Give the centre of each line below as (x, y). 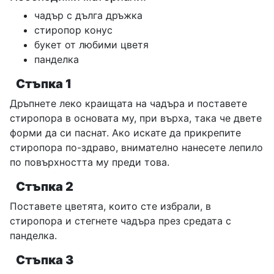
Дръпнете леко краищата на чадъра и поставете (128, 104)
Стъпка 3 (45, 260)
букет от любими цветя (91, 45)
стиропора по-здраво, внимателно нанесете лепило (136, 148)
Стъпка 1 (44, 84)
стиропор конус (73, 30)
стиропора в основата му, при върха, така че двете (136, 118)
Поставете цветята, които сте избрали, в (110, 206)
